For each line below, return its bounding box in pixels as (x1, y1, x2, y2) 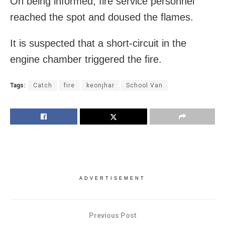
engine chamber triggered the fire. (10, 54, 162, 65)
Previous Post (88, 211, 137, 219)
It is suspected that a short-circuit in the (10, 38, 186, 49)
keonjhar (86, 82, 115, 89)
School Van (126, 82, 163, 89)
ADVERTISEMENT (79, 176, 146, 181)
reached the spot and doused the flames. (10, 12, 193, 23)
